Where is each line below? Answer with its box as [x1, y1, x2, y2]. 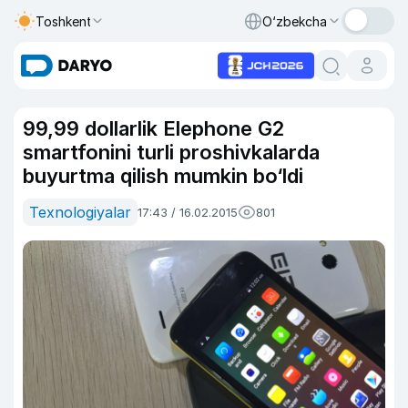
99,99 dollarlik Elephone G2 [23, 117, 284, 140]
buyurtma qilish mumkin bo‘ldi [23, 164, 303, 188]
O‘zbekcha [262, 13, 327, 29]
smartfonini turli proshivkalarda [23, 140, 320, 164]
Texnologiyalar [29, 203, 131, 221]
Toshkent [36, 13, 92, 29]
